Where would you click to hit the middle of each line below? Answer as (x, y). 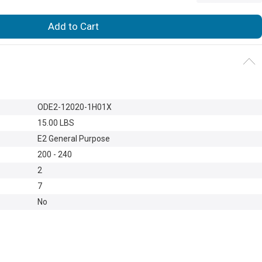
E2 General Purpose (74, 139)
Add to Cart (73, 27)
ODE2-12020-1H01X (75, 107)
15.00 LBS (56, 123)
